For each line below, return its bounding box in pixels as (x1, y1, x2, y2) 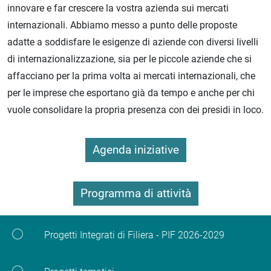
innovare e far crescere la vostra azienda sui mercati (7, 2, 229, 15)
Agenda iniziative (92, 143, 179, 157)
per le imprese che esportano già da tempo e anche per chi (7, 87, 255, 99)
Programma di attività (80, 186, 191, 201)
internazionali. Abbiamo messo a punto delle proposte (7, 19, 237, 31)
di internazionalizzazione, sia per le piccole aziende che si (7, 53, 252, 65)
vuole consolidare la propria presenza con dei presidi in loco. (7, 104, 264, 116)
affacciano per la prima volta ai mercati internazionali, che (7, 70, 255, 82)
